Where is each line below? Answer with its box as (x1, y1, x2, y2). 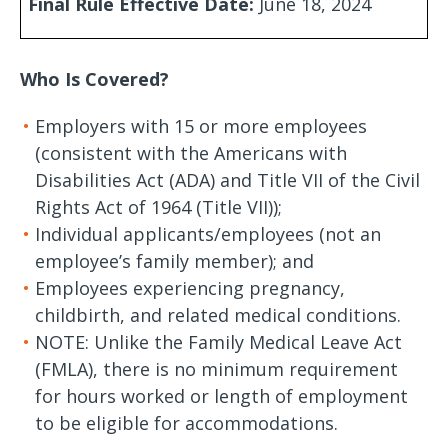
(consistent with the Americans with (35, 141, 347, 165)
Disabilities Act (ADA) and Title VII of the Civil (35, 168, 420, 192)
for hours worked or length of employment (35, 384, 408, 408)
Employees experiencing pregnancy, (35, 276, 345, 300)
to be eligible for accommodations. (35, 411, 338, 435)
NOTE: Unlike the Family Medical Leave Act (35, 330, 402, 354)
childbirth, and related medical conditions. (35, 303, 401, 327)
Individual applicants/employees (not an (35, 222, 381, 246)
